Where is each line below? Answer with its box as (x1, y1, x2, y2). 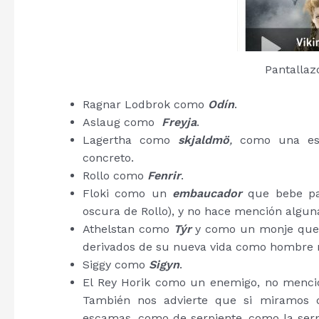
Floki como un (83, 187, 172, 200)
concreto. (83, 151, 134, 164)
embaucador (172, 187, 242, 200)
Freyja (162, 115, 197, 129)
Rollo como (83, 169, 147, 182)
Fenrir (147, 169, 181, 182)
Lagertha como (83, 133, 179, 147)
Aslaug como (83, 115, 162, 129)
